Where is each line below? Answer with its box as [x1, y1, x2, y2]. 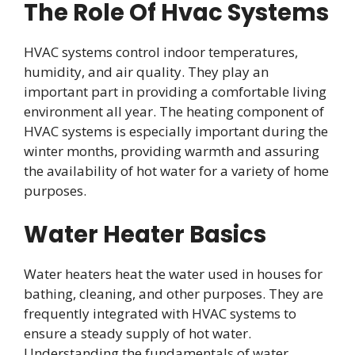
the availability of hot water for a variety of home [24, 162, 329, 181]
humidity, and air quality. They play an [24, 63, 269, 82]
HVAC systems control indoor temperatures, [24, 43, 298, 62]
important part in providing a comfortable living [24, 82, 326, 101]
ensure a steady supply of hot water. [24, 323, 251, 342]
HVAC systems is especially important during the [24, 122, 328, 141]
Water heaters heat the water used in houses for [24, 264, 323, 283]
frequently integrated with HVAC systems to [24, 303, 296, 323]
